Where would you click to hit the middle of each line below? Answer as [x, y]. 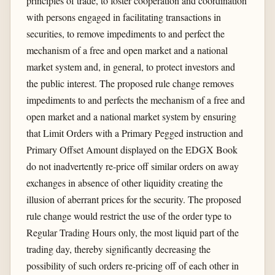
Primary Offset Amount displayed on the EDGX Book [132, 149]
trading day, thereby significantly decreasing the [118, 249]
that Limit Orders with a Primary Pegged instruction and [134, 133]
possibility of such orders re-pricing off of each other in [132, 265]
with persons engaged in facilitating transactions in [123, 17]
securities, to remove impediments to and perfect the [125, 33]
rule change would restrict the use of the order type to [129, 215]
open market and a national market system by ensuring [131, 116]
